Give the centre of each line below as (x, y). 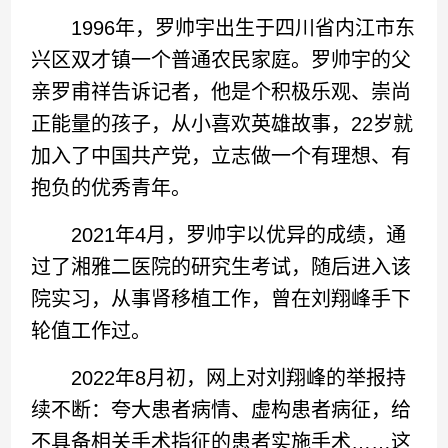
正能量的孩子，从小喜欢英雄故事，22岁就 (222, 123)
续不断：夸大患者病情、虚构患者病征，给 (221, 409)
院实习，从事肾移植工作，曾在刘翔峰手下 (221, 298)
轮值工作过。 (91, 330)
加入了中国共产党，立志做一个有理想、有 (221, 155)
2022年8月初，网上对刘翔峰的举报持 (219, 377)
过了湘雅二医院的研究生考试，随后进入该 (221, 266)
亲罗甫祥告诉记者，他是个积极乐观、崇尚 (221, 91)
